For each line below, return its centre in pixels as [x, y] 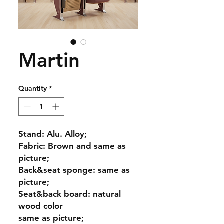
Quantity [33, 88]
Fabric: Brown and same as [72, 146]
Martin [49, 60]
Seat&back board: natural [70, 194]
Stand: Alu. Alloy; [53, 134]
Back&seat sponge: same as [74, 170]
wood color [41, 206]
